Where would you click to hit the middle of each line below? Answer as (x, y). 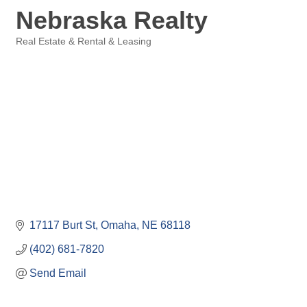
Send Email (58, 273)
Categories (38, 51)
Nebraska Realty (112, 20)
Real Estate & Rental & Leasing (84, 41)
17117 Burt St (62, 225)
